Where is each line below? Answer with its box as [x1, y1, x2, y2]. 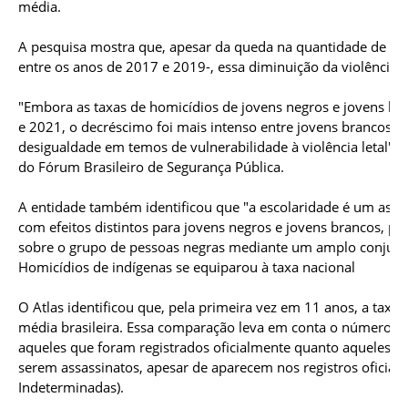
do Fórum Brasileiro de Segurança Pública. [18, 158, 284, 177]
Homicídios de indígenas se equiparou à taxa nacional [18, 258, 355, 277]
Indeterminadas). [18, 378, 124, 397]
